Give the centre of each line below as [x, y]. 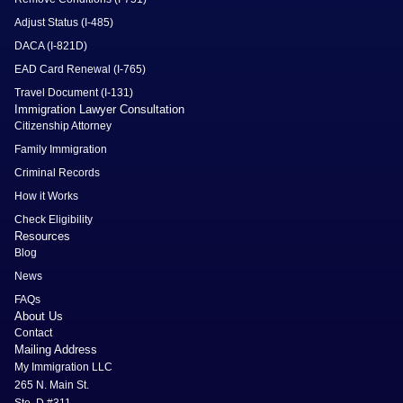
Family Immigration [61, 150]
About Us [39, 317]
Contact [33, 333]
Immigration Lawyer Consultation [99, 110]
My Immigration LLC [63, 367]
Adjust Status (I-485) [64, 23]
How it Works [46, 197]
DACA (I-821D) [51, 46]
